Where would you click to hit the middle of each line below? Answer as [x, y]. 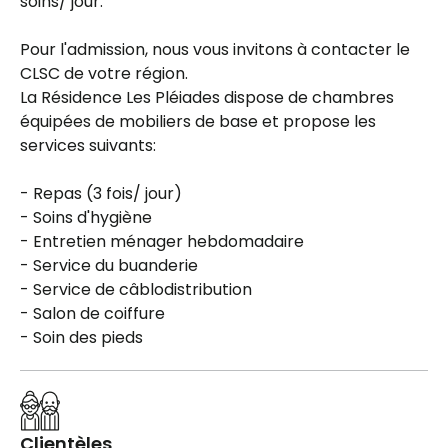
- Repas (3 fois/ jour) [101, 193]
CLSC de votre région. [104, 73]
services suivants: [88, 145]
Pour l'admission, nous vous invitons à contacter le [215, 49]
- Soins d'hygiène [86, 217]
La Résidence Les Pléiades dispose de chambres [207, 97]
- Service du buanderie [109, 265]
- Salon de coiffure [92, 313]
